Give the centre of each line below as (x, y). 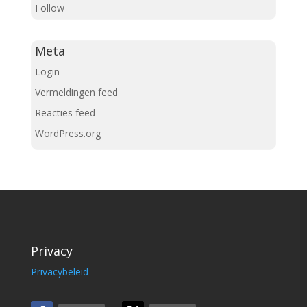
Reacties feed (65, 113)
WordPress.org (67, 134)
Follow (49, 8)
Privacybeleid (59, 272)
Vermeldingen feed (76, 93)
